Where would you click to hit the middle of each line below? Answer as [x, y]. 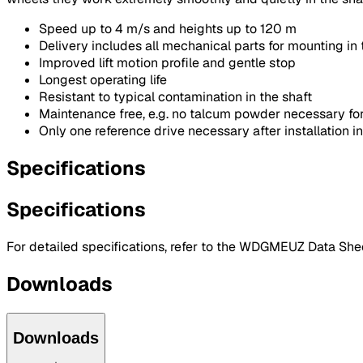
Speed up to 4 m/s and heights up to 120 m [168, 29]
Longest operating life [103, 80]
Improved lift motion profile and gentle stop [167, 63]
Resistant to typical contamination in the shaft [175, 97]
